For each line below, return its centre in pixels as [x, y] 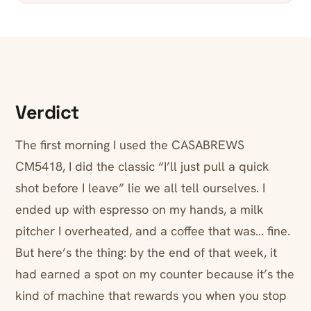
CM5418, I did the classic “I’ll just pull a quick [142, 167]
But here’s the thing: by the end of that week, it [146, 253]
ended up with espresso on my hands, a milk [140, 210]
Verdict [47, 112]
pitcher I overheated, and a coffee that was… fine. [153, 231]
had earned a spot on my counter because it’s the [155, 274]
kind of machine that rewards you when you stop [151, 296]
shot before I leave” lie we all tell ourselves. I [140, 188]
